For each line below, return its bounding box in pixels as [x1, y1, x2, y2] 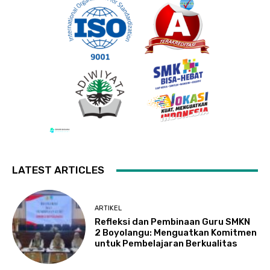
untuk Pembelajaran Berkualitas [95, 237, 238, 249]
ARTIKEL [95, 204, 122, 212]
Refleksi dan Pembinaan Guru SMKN [95, 216, 251, 227]
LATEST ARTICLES [12, 164, 104, 177]
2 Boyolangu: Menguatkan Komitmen [95, 227, 257, 238]
